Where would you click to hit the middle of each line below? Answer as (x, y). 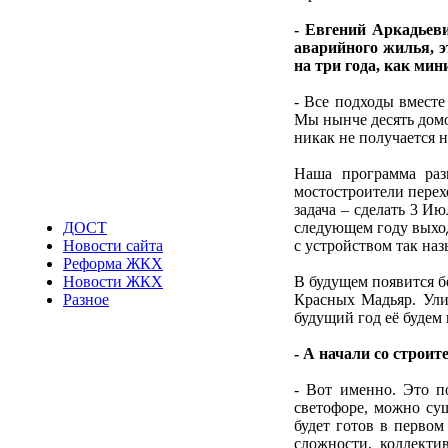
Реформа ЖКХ (113, 263)
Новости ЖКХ (113, 281)
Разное (86, 299)
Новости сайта (113, 245)
